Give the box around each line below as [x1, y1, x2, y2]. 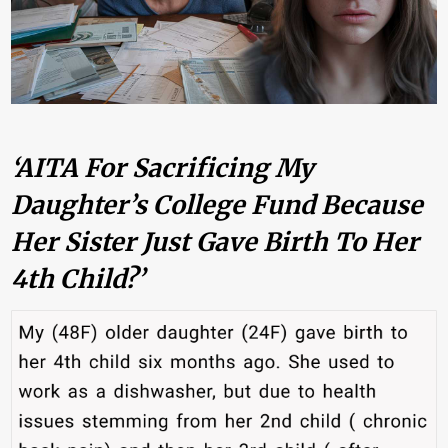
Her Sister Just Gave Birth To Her [11, 225, 420, 258]
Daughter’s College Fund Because [11, 188, 424, 221]
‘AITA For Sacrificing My [11, 151, 315, 184]
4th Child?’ [11, 262, 145, 295]
